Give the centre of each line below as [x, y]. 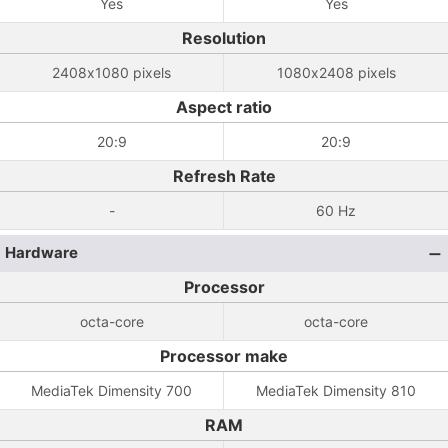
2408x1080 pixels [111, 72]
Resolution [224, 38]
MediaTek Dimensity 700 [111, 390]
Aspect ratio [224, 107]
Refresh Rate [224, 176]
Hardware [41, 252]
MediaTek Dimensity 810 [336, 390]
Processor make [224, 356]
